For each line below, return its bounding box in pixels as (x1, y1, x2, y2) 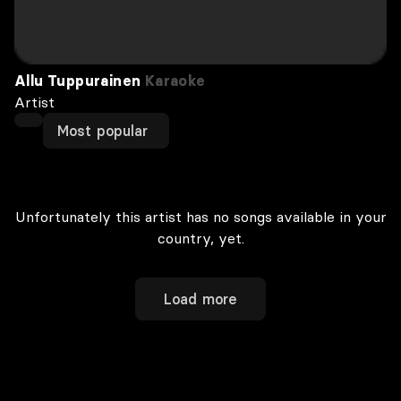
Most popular (57, 122, 149, 140)
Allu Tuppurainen (14, 72, 141, 90)
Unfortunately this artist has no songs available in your (14, 208, 387, 226)
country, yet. (157, 229, 244, 247)
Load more (164, 290, 237, 308)
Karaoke (141, 72, 206, 90)
